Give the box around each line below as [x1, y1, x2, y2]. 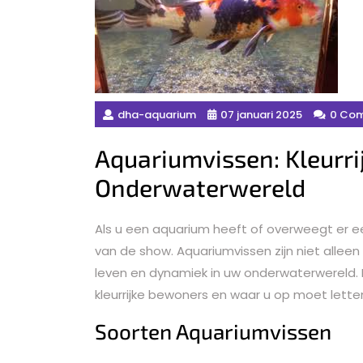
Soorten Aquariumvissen [95, 318, 331, 344]
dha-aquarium [117, 106, 196, 122]
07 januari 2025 [220, 106, 302, 122]
